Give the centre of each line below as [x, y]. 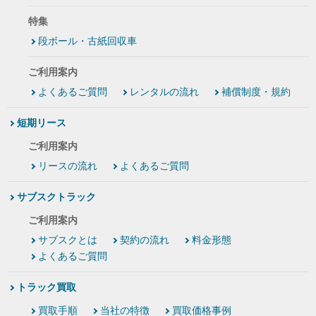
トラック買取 [47, 287]
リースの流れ [68, 166]
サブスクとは [68, 240]
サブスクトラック [56, 197]
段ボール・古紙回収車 [87, 41]
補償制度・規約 [256, 92]
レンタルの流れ [164, 92]
